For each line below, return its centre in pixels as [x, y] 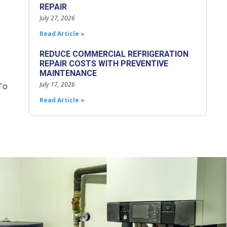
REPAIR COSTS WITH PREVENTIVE [104, 64]
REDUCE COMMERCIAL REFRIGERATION [114, 54]
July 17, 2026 [57, 84]
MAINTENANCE [68, 73]
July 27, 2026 [57, 18]
